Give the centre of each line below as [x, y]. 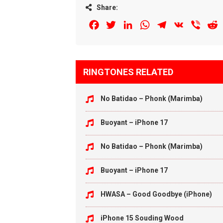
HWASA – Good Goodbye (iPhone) [156, 194]
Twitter [130, 25]
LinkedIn [149, 25]
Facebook [118, 25]
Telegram [184, 25]
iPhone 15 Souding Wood [142, 218]
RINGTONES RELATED [128, 72]
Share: [107, 7]
